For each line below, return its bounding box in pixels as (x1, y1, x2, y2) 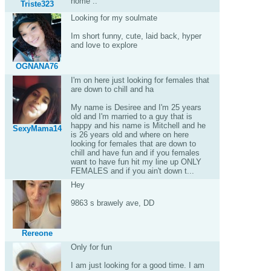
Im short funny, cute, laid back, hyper (70, 31, 201, 41)
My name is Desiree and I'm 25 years (70, 103, 201, 112)
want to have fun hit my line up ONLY (70, 157, 201, 166)
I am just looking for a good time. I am (70, 261, 204, 270)
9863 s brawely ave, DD (70, 198, 154, 207)
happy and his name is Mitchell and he (70, 121, 206, 130)
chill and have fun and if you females (70, 148, 200, 157)
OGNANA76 (16, 62, 58, 71)
